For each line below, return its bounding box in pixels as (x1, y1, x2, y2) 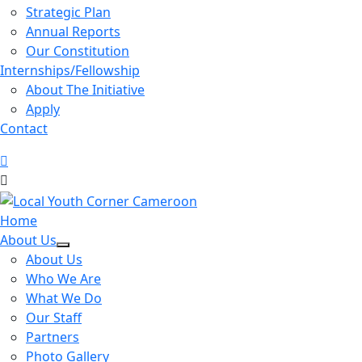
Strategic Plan (26, 3, 111, 22)
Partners (26, 327, 79, 346)
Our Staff (26, 308, 82, 326)
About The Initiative (26, 81, 145, 99)
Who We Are (26, 269, 101, 288)
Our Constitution (26, 42, 129, 61)
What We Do (26, 288, 102, 307)
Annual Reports (26, 23, 120, 41)
